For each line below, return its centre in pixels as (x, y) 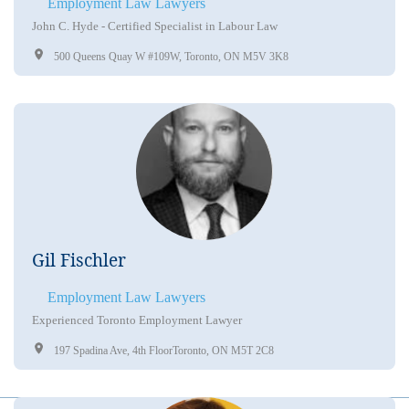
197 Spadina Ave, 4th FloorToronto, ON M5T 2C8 (164, 350)
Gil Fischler (79, 260)
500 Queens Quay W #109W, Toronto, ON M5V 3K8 (171, 56)
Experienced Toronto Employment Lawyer (137, 320)
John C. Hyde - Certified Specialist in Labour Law (155, 26)
